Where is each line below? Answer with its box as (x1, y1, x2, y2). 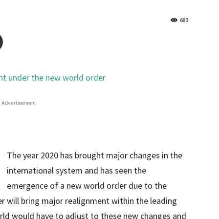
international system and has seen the (7, 165, 146, 176)
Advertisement (1, 100, 36, 106)
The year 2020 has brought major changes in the (7, 150, 182, 161)
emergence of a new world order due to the (7, 180, 167, 191)
